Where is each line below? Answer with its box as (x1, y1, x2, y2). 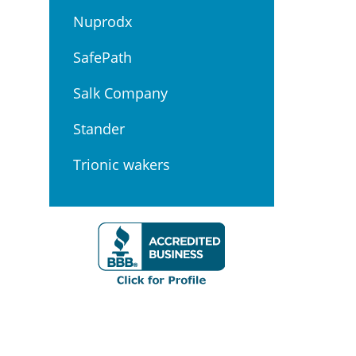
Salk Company (73, 83, 168, 103)
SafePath (73, 48, 132, 67)
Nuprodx (73, 12, 132, 31)
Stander (73, 119, 125, 138)
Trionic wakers (73, 155, 170, 174)
